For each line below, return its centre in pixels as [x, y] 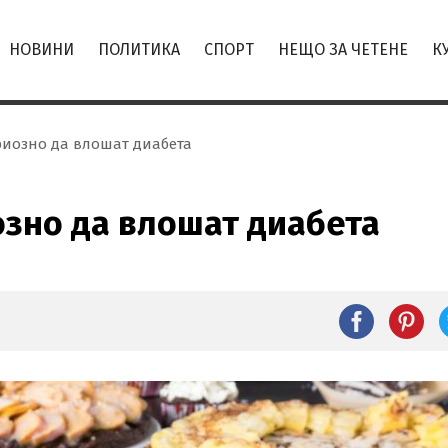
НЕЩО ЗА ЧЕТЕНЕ [343, 49]
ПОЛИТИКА [139, 49]
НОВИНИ [41, 49]
